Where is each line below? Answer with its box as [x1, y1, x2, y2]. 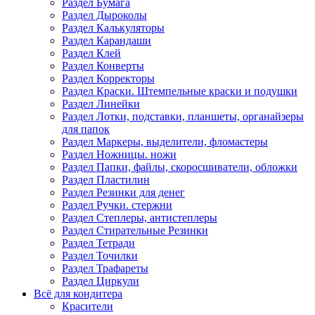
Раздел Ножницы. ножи [62, 148, 176, 161]
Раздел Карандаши [62, 34, 151, 47]
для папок [62, 123, 110, 136]
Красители [62, 300, 113, 313]
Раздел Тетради [62, 237, 135, 250]
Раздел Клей [62, 47, 121, 60]
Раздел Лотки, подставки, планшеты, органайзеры [62, 110, 304, 123]
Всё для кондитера [34, 288, 122, 300]
